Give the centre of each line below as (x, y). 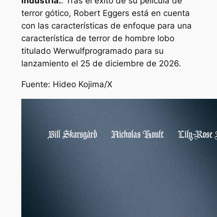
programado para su (124, 51)
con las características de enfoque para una (106, 25)
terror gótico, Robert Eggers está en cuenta (105, 13)
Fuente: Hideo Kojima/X (67, 84)
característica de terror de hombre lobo (98, 38)
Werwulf (69, 51)
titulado (37, 51)
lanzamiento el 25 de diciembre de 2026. (101, 63)
